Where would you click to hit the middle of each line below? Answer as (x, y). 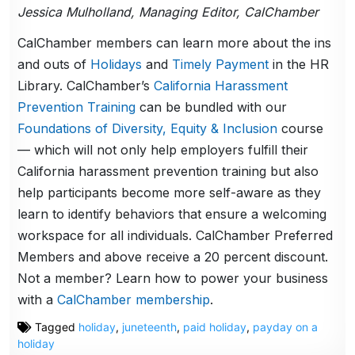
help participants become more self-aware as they (170, 192)
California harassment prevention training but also (168, 171)
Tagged (55, 326)
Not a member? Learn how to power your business (173, 278)
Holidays (116, 64)
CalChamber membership (134, 299)
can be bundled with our (212, 107)
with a (38, 299)
